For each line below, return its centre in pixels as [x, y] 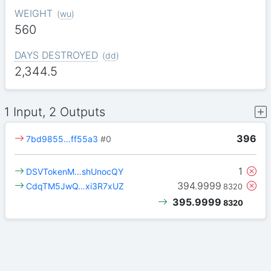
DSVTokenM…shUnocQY [75, 171]
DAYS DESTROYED [56, 55]
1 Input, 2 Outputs [55, 112]
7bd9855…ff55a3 [62, 139]
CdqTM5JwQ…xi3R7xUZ [75, 186]
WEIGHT [33, 14]
